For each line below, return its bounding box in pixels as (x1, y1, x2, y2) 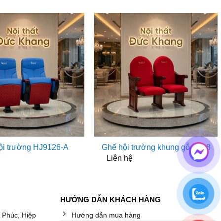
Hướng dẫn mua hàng (71, 211, 141, 219)
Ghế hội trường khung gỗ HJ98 (101, 143, 211, 152)
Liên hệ (106, 153, 133, 162)
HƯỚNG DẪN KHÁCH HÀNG (60, 195, 161, 204)
